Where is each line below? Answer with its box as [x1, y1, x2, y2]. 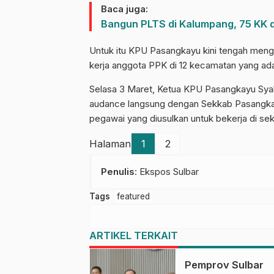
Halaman [89, 137, 131, 150]
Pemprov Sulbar [185, 258, 264, 271]
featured [117, 191, 150, 201]
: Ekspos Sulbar [135, 165, 199, 177]
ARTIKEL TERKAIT [89, 229, 178, 242]
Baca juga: [101, 2, 148, 15]
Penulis [101, 165, 135, 177]
